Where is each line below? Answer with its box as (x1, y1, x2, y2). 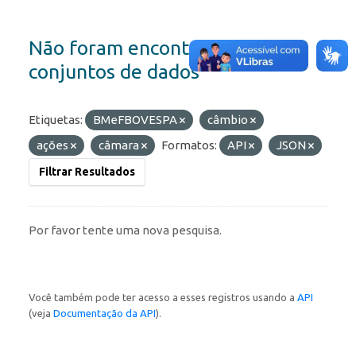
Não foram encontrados (29, 37, 238, 60)
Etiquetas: (29, 113, 83, 127)
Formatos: (161, 138, 217, 153)
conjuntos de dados (29, 60, 199, 83)
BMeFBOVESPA (93, 113, 180, 127)
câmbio (207, 113, 250, 127)
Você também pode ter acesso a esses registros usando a (29, 292, 297, 304)
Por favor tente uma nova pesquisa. (29, 223, 222, 238)
